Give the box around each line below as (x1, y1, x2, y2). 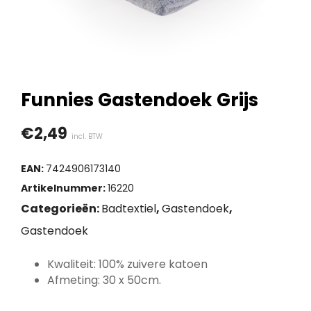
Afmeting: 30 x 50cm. (47, 272, 161, 288)
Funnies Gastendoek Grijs (21, 87, 258, 112)
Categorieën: (21, 201, 101, 217)
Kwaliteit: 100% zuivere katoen (47, 256, 208, 272)
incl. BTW (72, 131, 103, 142)
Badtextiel (101, 201, 156, 217)
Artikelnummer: (21, 181, 108, 195)
